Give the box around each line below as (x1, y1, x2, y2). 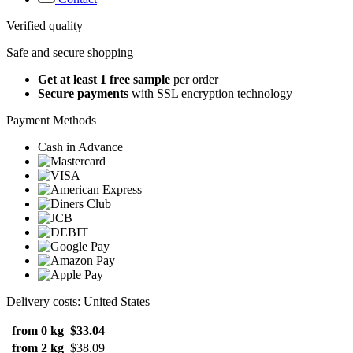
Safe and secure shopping (6, 46, 133, 60)
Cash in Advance (38, 140, 123, 154)
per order (170, 72, 218, 87)
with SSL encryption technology (128, 87, 292, 101)
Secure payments (38, 87, 128, 101)
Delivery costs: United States (6, 295, 150, 309)
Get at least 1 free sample (38, 72, 170, 87)
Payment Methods (6, 113, 96, 128)
